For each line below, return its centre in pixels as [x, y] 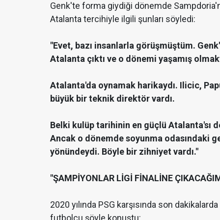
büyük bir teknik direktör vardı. [112, 98]
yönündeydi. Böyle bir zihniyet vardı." [124, 151]
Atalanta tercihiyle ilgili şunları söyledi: [123, 19]
